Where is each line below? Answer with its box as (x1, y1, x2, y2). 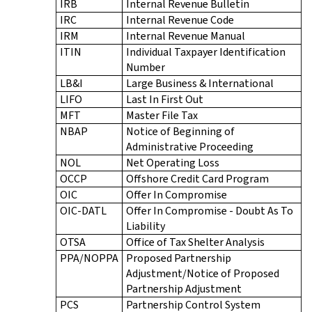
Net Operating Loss (126, 155, 219, 170)
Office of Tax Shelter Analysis (126, 234, 265, 249)
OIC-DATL (60, 203, 107, 218)
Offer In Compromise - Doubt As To (126, 203, 293, 218)
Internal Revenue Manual (126, 28, 245, 43)
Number (126, 59, 165, 75)
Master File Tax (126, 107, 198, 123)
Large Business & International (126, 75, 274, 91)
